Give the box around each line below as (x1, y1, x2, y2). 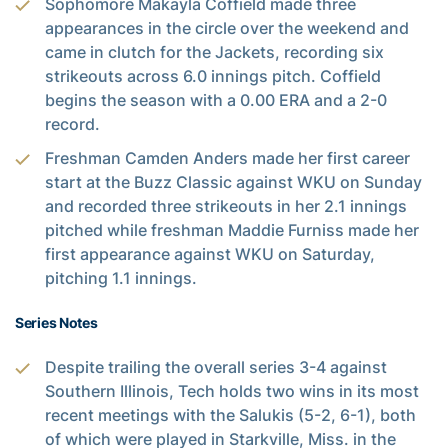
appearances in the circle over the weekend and (45, 17, 409, 38)
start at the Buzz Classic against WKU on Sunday (45, 171, 422, 192)
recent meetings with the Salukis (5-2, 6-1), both (45, 404, 416, 425)
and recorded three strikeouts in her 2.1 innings (45, 195, 407, 216)
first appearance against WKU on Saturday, (45, 243, 375, 264)
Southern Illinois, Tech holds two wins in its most (45, 380, 419, 401)
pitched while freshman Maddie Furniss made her (45, 219, 419, 240)
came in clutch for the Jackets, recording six (45, 41, 384, 62)
